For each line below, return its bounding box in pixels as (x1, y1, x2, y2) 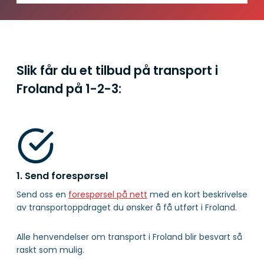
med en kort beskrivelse (147, 189, 247, 201)
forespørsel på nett (68, 189, 147, 201)
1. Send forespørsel (16, 169, 108, 183)
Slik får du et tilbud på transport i (16, 61, 218, 79)
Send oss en (16, 189, 68, 201)
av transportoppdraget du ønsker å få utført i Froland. (16, 202, 237, 214)
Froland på (16, 80, 85, 97)
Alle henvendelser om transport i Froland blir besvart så (16, 231, 242, 243)
